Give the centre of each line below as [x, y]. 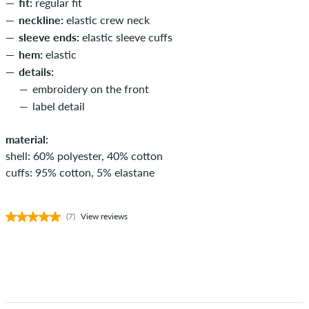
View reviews [104, 216]
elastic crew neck [107, 19]
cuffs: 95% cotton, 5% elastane [80, 172]
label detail [59, 106]
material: [27, 139]
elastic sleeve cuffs [126, 37]
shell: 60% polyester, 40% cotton [84, 155]
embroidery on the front [91, 88]
